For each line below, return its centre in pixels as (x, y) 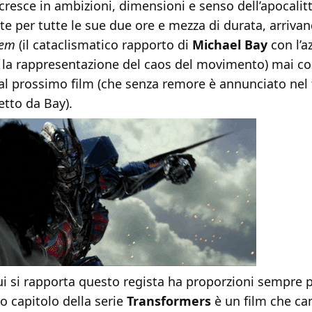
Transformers (167, 301)
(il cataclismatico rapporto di (102, 45)
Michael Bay (228, 45)
